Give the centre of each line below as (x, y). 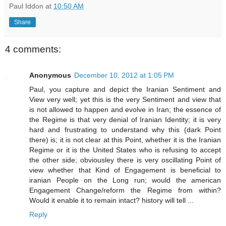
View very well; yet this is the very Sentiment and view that (125, 99)
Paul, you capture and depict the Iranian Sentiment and (125, 89)
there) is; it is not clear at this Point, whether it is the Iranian (125, 139)
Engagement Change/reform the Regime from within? (125, 190)
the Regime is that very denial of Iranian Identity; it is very (125, 119)
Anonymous (50, 75)
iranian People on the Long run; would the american (125, 180)
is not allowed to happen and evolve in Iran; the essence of (125, 109)
